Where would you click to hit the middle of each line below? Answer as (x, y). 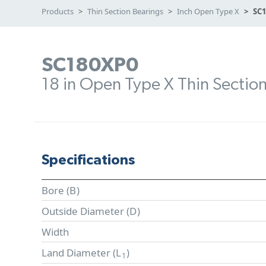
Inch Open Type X (208, 11)
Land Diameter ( (79, 252)
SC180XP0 (90, 65)
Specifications (88, 160)
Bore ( (56, 190)
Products (58, 11)
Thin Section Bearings (125, 11)
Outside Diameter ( (85, 211)
